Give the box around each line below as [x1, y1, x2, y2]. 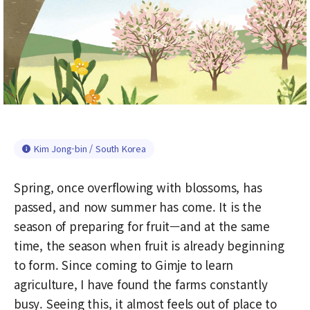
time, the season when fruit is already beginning [14, 236, 284, 254]
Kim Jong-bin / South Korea [34, 141, 146, 155]
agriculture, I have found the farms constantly [14, 275, 268, 293]
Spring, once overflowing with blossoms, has [14, 178, 262, 196]
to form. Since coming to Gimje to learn [14, 255, 234, 273]
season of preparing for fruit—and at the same [14, 217, 270, 235]
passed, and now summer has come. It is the [14, 197, 262, 215]
